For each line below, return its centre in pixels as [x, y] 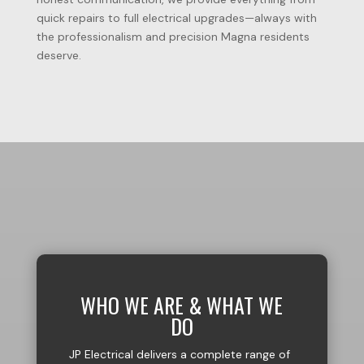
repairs [88, 18]
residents [284, 37]
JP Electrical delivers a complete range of [179, 354]
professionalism [101, 37]
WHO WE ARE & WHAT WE [182, 305]
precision [195, 37]
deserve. [58, 55]
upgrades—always [244, 18]
